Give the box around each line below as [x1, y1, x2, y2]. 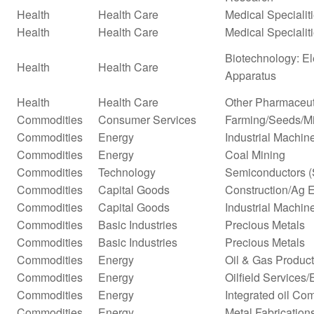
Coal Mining [225, 146, 285, 163]
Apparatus [225, 67, 276, 83]
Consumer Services [98, 111, 196, 128]
